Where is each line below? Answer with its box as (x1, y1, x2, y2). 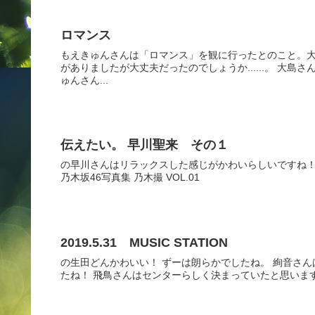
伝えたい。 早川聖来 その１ (60, 138, 229, 153)
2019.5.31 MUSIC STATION (60, 235, 228, 250)
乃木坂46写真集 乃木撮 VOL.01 (60, 172, 200, 184)
